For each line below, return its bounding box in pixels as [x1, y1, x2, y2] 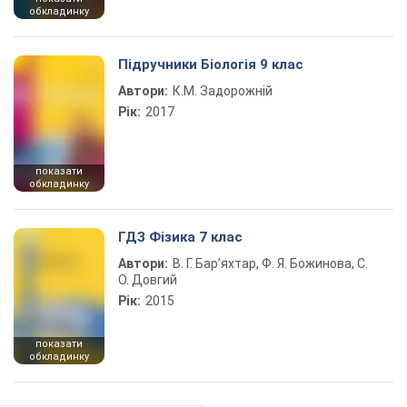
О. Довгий [118, 273, 177, 287]
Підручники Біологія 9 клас [118, 56, 303, 73]
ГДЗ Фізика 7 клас [118, 229, 243, 245]
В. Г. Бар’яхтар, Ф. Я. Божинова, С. [173, 256, 368, 271]
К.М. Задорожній [173, 84, 273, 98]
